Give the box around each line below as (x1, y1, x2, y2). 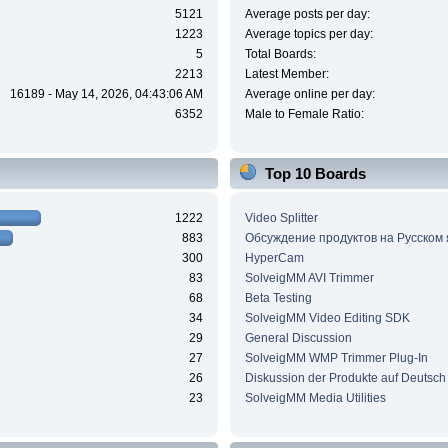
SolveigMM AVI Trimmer (244, 270, 374, 285)
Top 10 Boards (264, 165, 366, 183)
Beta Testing (244, 290, 312, 305)
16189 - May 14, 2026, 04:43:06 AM (10, 87, 204, 102)
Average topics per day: (244, 27, 373, 42)
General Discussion (244, 330, 352, 345)
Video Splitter (244, 210, 318, 225)
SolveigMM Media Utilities (244, 390, 386, 405)
